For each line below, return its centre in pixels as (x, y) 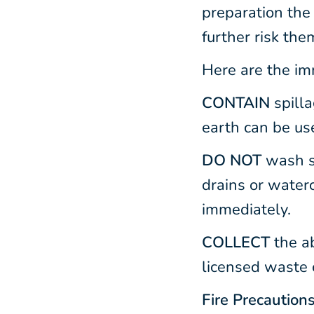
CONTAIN (238, 103)
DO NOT (232, 160)
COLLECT (238, 242)
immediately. (246, 209)
